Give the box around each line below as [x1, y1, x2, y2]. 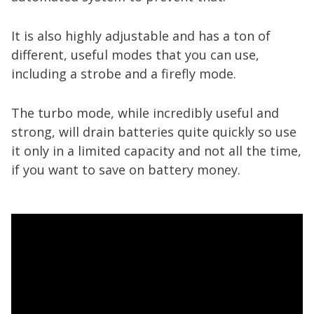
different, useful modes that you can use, [11, 46, 259, 63]
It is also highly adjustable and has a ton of [11, 27, 271, 44]
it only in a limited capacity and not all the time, [11, 142, 301, 159]
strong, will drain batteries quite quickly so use [11, 123, 296, 140]
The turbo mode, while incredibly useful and [11, 104, 279, 121]
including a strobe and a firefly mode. [11, 65, 236, 82]
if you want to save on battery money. [11, 161, 240, 178]
